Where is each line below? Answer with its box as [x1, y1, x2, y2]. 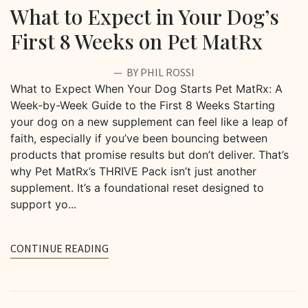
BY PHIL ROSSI [124, 65, 195, 79]
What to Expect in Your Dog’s [10, 2, 279, 30]
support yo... [10, 197, 76, 211]
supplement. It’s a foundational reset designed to [10, 180, 264, 195]
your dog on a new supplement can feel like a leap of [10, 114, 288, 129]
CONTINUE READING [10, 241, 109, 255]
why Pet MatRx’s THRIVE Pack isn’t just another [10, 164, 256, 178]
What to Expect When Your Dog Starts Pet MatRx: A [10, 81, 283, 96]
